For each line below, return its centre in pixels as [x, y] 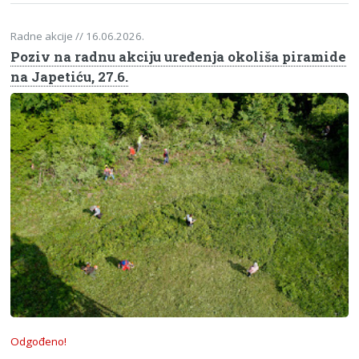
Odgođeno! [39, 342]
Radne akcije [43, 36]
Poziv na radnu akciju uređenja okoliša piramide [179, 57]
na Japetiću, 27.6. [70, 77]
